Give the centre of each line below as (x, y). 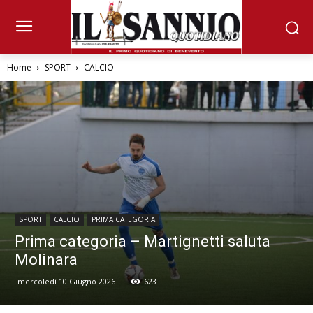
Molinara (46, 259)
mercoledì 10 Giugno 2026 (66, 281)
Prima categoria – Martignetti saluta (143, 241)
